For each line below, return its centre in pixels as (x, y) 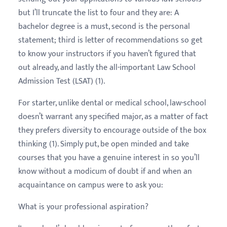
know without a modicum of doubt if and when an (105, 172)
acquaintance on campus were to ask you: (91, 185)
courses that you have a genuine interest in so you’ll (109, 158)
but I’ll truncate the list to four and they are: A (99, 13)
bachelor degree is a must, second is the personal (104, 27)
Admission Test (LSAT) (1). (62, 81)
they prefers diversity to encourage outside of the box (112, 130)
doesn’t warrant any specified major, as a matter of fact (113, 117)
